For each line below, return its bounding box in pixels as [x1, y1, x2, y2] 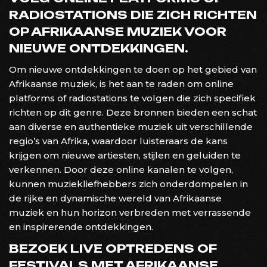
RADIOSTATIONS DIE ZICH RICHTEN [9, 7, 257, 22]
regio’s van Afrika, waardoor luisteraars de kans [9, 135, 228, 147]
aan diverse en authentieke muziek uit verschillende [9, 120, 253, 132]
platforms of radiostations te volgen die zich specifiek [9, 92, 256, 104]
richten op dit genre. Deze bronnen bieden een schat [9, 106, 257, 118]
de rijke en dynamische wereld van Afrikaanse [9, 192, 222, 204]
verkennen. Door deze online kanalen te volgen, [9, 163, 233, 175]
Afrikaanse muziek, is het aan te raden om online [9, 77, 234, 89]
